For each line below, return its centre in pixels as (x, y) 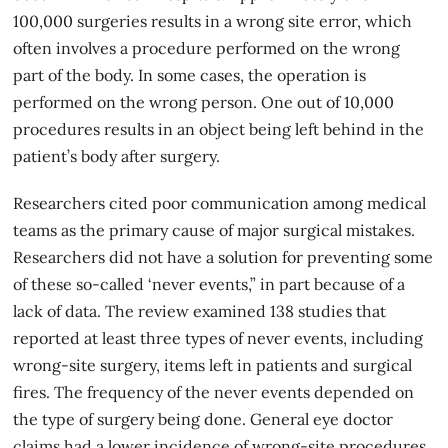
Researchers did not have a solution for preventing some (223, 256)
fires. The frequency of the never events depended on (214, 391)
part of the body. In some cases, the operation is (190, 74)
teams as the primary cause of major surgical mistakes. (214, 229)
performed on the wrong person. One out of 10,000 (204, 101)
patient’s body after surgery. (117, 155)
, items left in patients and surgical (284, 364)
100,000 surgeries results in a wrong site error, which (213, 20)
